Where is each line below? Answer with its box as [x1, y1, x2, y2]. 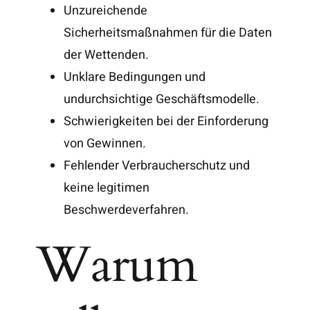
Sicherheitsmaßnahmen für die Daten [64, 23, 273, 42]
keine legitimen [64, 178, 150, 197]
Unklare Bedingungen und [64, 67, 206, 86]
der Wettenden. [64, 45, 149, 64]
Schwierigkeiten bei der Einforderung [64, 111, 269, 131]
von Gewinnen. [64, 134, 147, 153]
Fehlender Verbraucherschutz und [64, 156, 250, 175]
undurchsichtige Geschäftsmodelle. [64, 89, 260, 109]
